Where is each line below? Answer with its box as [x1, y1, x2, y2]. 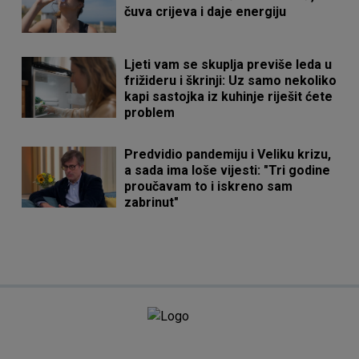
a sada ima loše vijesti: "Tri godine [124, 163, 331, 179]
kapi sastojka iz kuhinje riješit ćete [124, 89, 333, 105]
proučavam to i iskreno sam [124, 179, 293, 195]
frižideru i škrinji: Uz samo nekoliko [124, 73, 337, 89]
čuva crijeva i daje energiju [124, 4, 287, 20]
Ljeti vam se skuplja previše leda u [124, 57, 333, 73]
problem [124, 105, 175, 121]
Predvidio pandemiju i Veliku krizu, [124, 147, 332, 163]
